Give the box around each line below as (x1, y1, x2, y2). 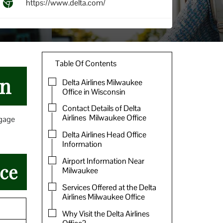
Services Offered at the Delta (62, 182, 156, 193)
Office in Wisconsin (62, 86, 125, 97)
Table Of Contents (55, 58, 116, 69)
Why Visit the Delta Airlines (62, 208, 149, 219)
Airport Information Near (62, 155, 144, 166)
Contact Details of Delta (62, 103, 141, 114)
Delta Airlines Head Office (62, 129, 146, 140)
